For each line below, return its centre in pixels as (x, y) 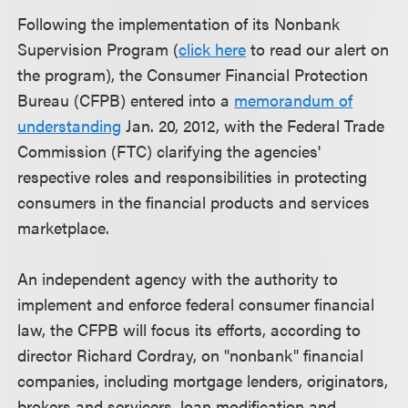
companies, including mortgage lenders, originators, (203, 380)
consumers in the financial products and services (194, 202)
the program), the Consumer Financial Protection (193, 74)
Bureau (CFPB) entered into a (126, 100)
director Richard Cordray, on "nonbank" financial (191, 355)
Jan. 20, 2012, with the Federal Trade (253, 125)
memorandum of (294, 100)
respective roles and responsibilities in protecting (193, 176)
